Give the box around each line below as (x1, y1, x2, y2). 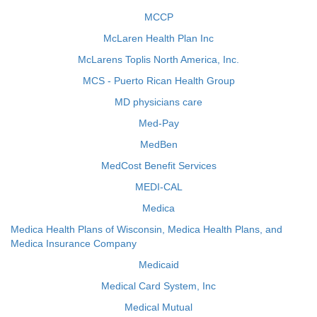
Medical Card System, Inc (101, 280, 216, 292)
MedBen (139, 139, 178, 150)
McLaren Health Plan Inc (103, 33, 214, 44)
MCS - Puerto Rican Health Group (82, 75, 235, 86)
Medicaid (138, 259, 179, 270)
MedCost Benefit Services (100, 160, 217, 171)
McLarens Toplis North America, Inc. (78, 54, 239, 65)
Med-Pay (138, 117, 179, 129)
